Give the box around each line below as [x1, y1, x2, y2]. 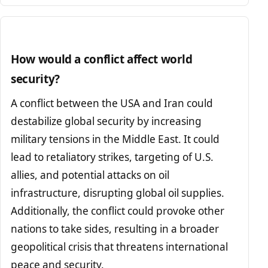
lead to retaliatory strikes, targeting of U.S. [11, 150, 214, 165]
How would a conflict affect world [11, 51, 193, 67]
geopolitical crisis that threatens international [11, 240, 229, 254]
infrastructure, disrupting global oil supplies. [11, 186, 225, 200]
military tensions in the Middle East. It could [11, 132, 220, 147]
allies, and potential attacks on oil [11, 168, 170, 182]
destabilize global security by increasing [11, 114, 202, 129]
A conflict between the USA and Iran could [11, 96, 214, 111]
